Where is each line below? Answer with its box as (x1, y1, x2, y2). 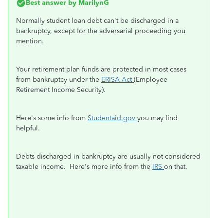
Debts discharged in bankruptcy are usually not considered (16, 152, 200, 161)
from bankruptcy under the (16, 75, 101, 84)
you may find (137, 114, 178, 122)
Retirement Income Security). (16, 86, 108, 94)
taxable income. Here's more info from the (16, 163, 152, 171)
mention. (16, 37, 44, 45)
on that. (164, 163, 189, 171)
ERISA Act (101, 75, 134, 84)
